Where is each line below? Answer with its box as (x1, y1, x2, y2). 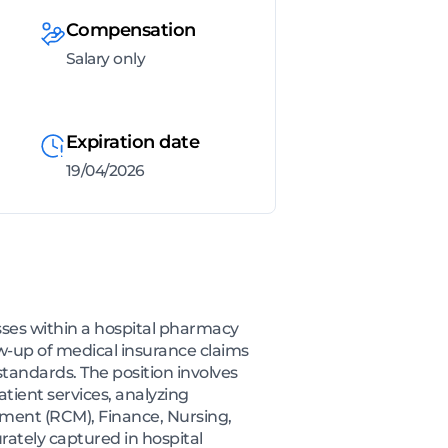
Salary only (65, 48, 145, 68)
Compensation (65, 18, 196, 41)
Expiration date (65, 130, 199, 153)
